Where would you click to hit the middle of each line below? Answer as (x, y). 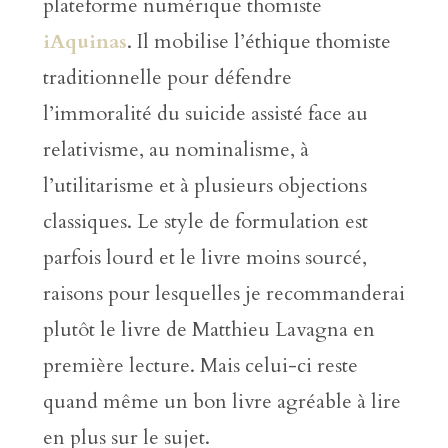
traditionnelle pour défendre (167, 78)
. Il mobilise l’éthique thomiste (258, 42)
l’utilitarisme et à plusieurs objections (204, 186)
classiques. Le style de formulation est (205, 222)
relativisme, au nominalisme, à (175, 150)
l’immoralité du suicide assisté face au (205, 114)
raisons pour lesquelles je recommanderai (223, 294)
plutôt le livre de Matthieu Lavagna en (208, 330)
